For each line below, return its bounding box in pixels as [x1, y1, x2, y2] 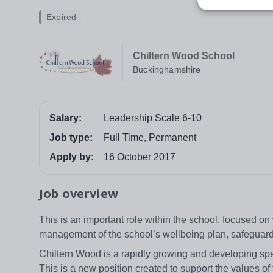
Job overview [39, 185, 118, 202]
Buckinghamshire [133, 65, 201, 75]
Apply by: [49, 152, 94, 163]
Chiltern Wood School [133, 51, 235, 62]
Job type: [49, 132, 93, 143]
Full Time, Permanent [104, 132, 196, 143]
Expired [46, 12, 77, 23]
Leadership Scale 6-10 [104, 113, 202, 124]
